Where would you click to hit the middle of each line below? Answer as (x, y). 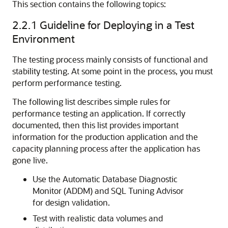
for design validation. (71, 202)
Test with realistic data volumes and (98, 218)
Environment (44, 38)
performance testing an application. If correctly (99, 113)
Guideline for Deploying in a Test (117, 25)
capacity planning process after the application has (106, 148)
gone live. (30, 160)
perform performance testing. (67, 83)
